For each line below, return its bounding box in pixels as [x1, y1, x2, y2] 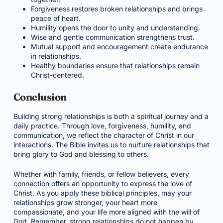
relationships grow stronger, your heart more [13, 198, 157, 207]
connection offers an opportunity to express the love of [13, 179, 192, 188]
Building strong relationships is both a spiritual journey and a [13, 112, 209, 120]
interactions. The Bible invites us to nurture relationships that [13, 140, 210, 149]
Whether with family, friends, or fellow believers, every [13, 170, 189, 178]
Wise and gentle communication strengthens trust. [30, 33, 195, 41]
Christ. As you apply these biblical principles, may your [13, 189, 192, 197]
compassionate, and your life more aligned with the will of [13, 208, 200, 216]
